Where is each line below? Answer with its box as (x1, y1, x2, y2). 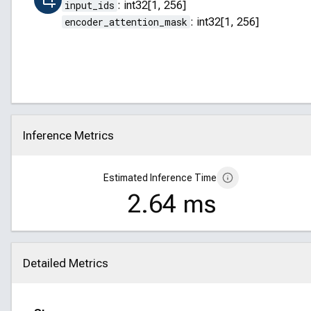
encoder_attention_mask (65, 15, 187, 28)
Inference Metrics (23, 128, 114, 142)
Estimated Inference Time (103, 172, 217, 183)
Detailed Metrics (23, 256, 108, 270)
